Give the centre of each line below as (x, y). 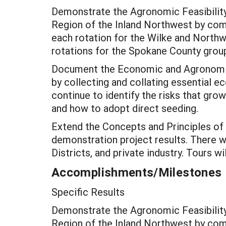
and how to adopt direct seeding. (125, 108)
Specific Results (88, 192)
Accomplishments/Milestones (137, 172)
